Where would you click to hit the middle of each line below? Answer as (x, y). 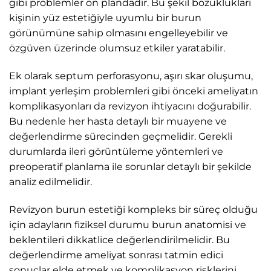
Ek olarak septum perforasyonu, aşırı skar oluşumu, (131, 76)
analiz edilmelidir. (51, 181)
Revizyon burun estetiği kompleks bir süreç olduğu (133, 209)
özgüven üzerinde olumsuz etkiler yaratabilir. (117, 48)
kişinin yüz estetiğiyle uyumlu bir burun (105, 18)
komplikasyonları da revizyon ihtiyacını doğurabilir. (130, 106)
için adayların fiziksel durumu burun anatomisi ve (128, 224)
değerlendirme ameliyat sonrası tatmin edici (116, 255)
